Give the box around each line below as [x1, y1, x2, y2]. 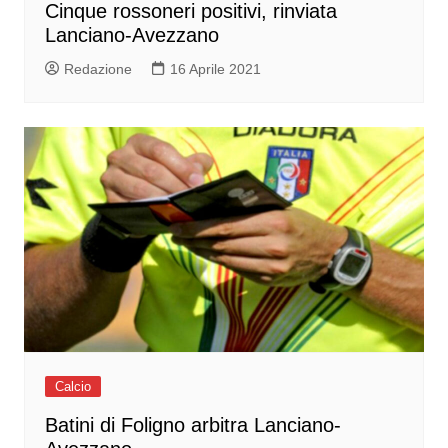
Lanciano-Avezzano [44, 24, 219, 47]
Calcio [54, 379, 91, 395]
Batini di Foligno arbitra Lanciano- [44, 414, 341, 437]
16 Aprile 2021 [169, 61, 261, 78]
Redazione [63, 61, 132, 78]
